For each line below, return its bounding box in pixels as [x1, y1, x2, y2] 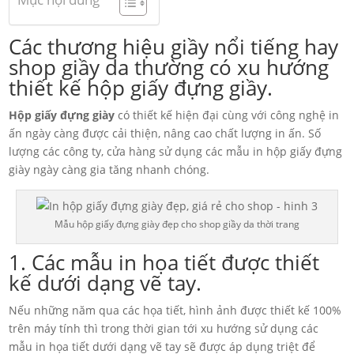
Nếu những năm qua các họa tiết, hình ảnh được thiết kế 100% [9, 303, 342, 318]
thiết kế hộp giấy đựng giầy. [9, 73, 273, 103]
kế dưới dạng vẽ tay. [9, 269, 202, 298]
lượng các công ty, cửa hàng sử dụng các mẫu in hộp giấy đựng [9, 144, 343, 160]
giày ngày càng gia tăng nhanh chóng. [9, 162, 210, 178]
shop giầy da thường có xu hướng [9, 53, 330, 82]
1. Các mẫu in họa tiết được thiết [9, 248, 320, 277]
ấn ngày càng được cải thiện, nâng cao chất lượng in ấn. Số [9, 126, 322, 141]
